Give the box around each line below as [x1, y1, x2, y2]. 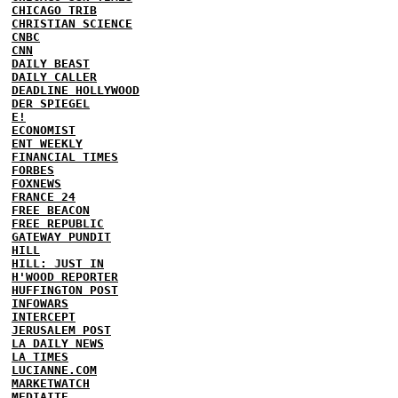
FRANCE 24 [12, 189, 76, 203]
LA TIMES [12, 349, 68, 363]
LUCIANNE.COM [12, 362, 97, 377]
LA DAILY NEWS [12, 336, 104, 350]
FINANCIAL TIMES [12, 149, 118, 163]
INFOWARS [12, 296, 68, 310]
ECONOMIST [12, 123, 76, 137]
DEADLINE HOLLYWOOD [12, 83, 139, 97]
